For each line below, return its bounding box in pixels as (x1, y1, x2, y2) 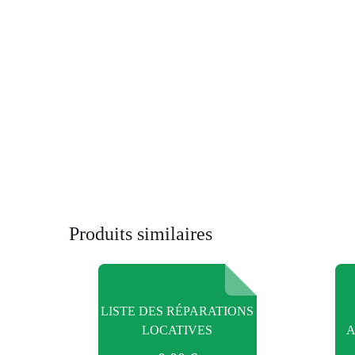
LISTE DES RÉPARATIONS (101, 303, 254, 318)
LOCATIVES (142, 323, 213, 337)
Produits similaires (69, 223, 212, 244)
